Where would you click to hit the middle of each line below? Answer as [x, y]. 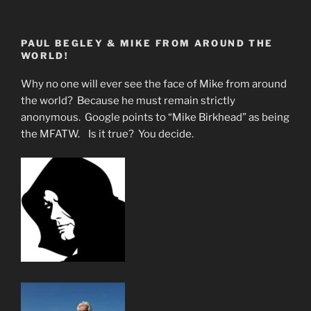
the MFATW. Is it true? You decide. [107, 134]
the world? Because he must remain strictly [128, 100]
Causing [126, 98]
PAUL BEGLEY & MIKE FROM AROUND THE [147, 43]
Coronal [125, 114]
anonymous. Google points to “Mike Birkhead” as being [155, 117]
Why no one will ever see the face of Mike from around [154, 84]
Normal [124, 48]
